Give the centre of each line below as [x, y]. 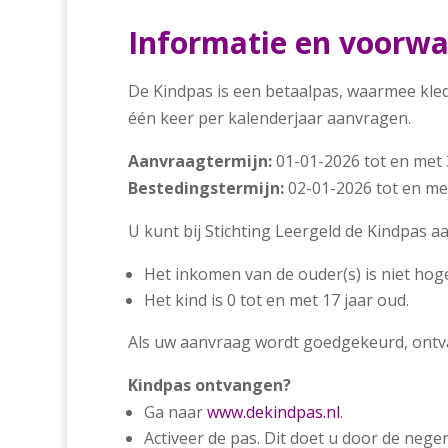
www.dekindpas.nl [273, 412]
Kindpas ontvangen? [209, 385]
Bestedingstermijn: [205, 188]
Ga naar [175, 412]
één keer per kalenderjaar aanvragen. [269, 118]
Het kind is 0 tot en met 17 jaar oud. [276, 300]
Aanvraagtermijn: [199, 161]
